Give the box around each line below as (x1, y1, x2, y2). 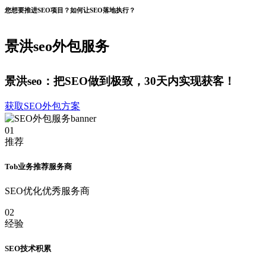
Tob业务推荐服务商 (5, 161, 72, 171)
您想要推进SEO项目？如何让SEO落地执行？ (5, 6, 135, 14)
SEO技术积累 (5, 244, 51, 254)
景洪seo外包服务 (5, 38, 109, 54)
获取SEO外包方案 (5, 100, 80, 111)
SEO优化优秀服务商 (5, 185, 90, 196)
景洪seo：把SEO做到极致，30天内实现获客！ (5, 74, 235, 87)
